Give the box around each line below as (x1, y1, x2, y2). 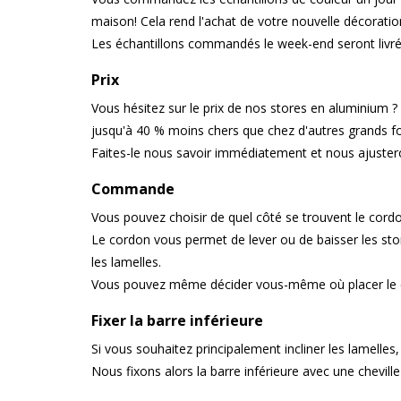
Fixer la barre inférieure (91, 311, 263, 330)
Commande (91, 179, 175, 199)
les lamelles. (91, 253, 161, 270)
